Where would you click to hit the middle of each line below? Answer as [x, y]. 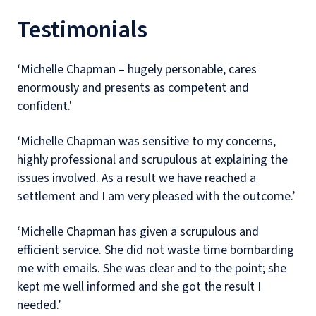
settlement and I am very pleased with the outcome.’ [156, 196]
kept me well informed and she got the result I [139, 287]
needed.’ [39, 305]
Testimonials [82, 30]
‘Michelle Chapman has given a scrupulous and [138, 232]
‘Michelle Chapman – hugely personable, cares [137, 69]
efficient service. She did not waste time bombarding [156, 250]
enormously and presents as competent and [133, 88]
